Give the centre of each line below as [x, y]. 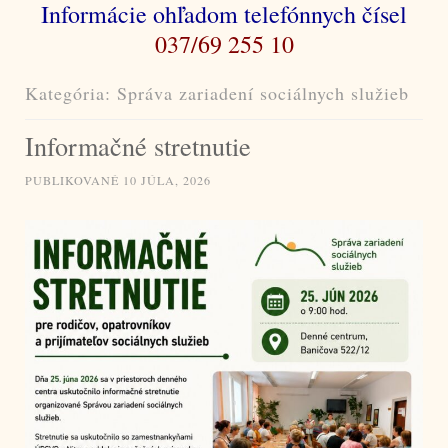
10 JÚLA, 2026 [167, 180]
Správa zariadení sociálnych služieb [263, 93]
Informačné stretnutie [138, 146]
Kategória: [71, 93]
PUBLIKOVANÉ [74, 180]
